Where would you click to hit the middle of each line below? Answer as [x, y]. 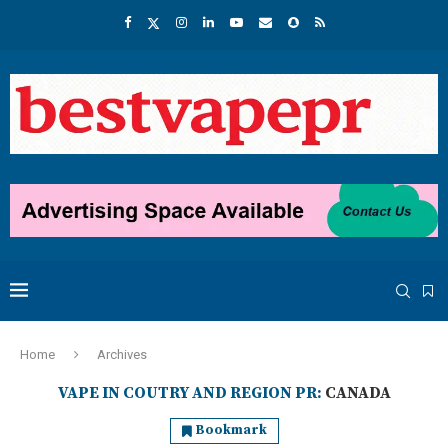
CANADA [357, 393]
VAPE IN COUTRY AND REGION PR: [191, 393]
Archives [122, 355]
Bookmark [231, 430]
